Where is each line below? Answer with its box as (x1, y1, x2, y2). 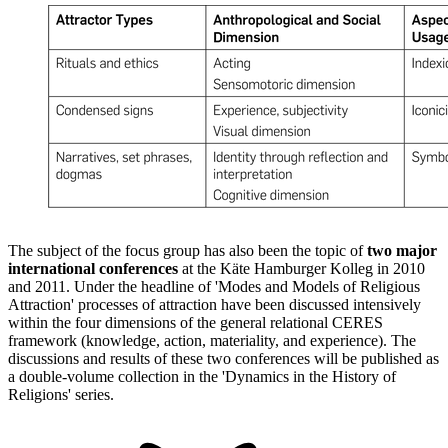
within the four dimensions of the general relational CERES (8, 314, 383, 332)
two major (367, 242, 437, 260)
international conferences (8, 260, 182, 278)
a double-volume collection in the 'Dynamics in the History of (8, 368, 396, 386)
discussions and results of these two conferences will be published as (8, 350, 439, 368)
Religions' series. (8, 386, 114, 404)
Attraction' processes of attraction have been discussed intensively (8, 296, 421, 314)
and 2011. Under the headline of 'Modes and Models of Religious (8, 278, 420, 296)
